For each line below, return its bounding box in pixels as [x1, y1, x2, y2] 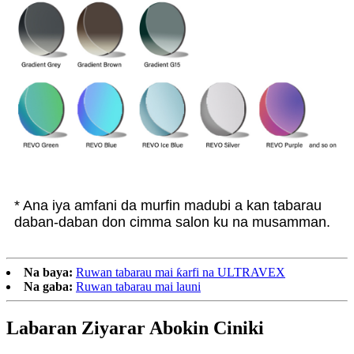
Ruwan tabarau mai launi [76, 280, 201, 294]
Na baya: [24, 265, 73, 280]
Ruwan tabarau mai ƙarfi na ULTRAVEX [76, 265, 285, 280]
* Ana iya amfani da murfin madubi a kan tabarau [14, 198, 322, 214]
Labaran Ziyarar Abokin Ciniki [6, 318, 264, 339]
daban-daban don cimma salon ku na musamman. [14, 214, 330, 231]
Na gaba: [24, 280, 73, 294]
